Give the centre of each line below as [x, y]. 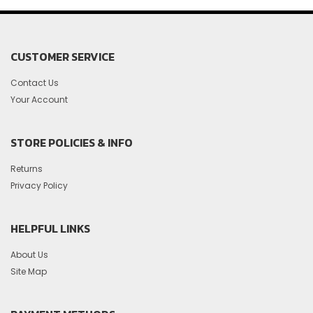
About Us [29, 254]
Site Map [29, 271]
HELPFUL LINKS [50, 228]
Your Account [39, 99]
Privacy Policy [39, 185]
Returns [27, 168]
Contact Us [35, 82]
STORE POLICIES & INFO [72, 142]
